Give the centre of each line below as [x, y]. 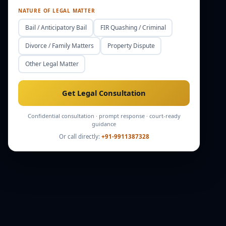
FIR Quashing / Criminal [133, 27]
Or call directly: [80, 136]
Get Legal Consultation [104, 93]
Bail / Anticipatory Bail [56, 27]
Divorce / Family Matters [59, 46]
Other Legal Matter [52, 64]
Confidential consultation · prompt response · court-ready [104, 116]
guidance [104, 124]
